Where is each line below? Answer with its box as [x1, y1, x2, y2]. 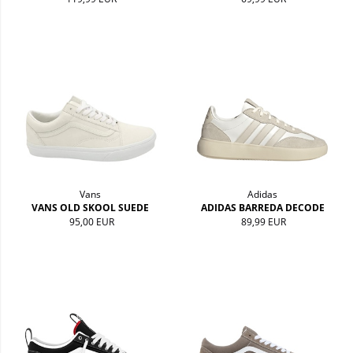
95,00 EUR [69, 214, 114, 229]
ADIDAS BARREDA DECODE [200, 200, 325, 214]
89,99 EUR [241, 214, 287, 229]
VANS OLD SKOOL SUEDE [32, 200, 150, 214]
